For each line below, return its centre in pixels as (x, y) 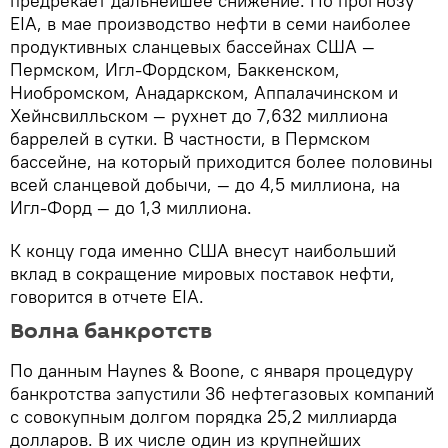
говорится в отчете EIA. (107, 296)
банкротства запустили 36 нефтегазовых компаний (222, 393)
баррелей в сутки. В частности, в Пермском (190, 138)
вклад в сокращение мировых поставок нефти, (202, 273)
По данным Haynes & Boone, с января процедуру (211, 370)
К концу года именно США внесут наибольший (203, 250)
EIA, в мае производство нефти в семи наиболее (210, 23)
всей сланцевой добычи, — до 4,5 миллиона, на (205, 184)
